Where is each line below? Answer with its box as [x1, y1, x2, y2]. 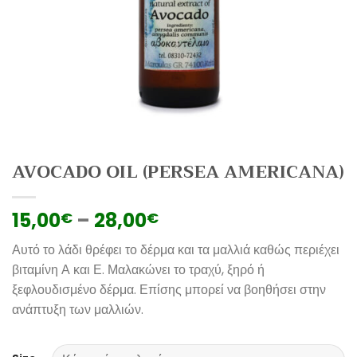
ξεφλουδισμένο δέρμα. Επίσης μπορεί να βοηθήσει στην [12, 280, 326, 300]
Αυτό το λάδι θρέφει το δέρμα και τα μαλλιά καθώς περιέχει [12, 241, 339, 260]
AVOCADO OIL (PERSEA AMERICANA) [12, 156, 344, 188]
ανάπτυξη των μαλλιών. [12, 300, 143, 320]
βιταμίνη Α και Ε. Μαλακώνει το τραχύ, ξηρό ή [12, 261, 265, 280]
